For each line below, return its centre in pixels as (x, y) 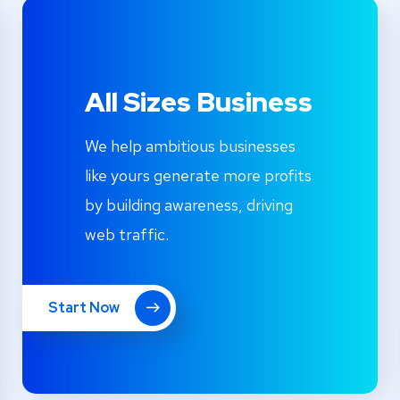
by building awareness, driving (188, 205)
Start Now (85, 308)
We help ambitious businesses (190, 146)
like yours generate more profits (198, 176)
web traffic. (126, 235)
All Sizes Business (198, 102)
